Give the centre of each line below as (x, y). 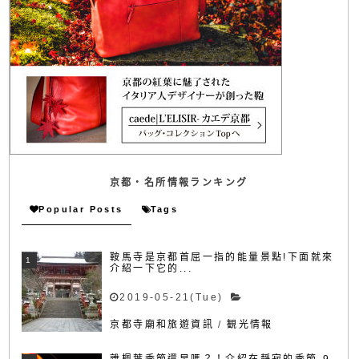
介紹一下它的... (151, 269)
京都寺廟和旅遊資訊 (162, 325)
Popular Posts (81, 210)
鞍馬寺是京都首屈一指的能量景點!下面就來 (222, 258)
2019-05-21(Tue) (171, 298)
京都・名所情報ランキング (179, 183)
